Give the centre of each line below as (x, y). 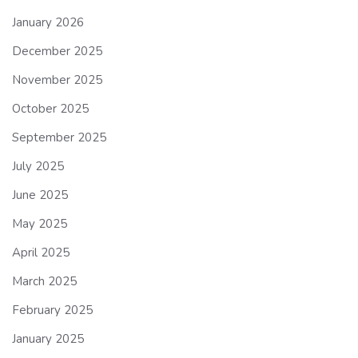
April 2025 (41, 252)
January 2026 (48, 22)
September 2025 (59, 137)
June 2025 (40, 195)
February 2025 (52, 310)
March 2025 (44, 281)
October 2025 (50, 108)
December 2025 (57, 51)
